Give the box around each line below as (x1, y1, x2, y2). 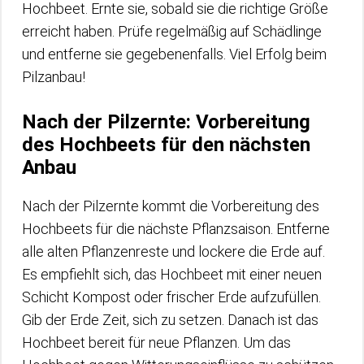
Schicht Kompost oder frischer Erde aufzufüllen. (22, 288, 321, 305)
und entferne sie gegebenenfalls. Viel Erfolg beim (22, 45, 327, 63)
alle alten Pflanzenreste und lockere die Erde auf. (22, 242, 325, 260)
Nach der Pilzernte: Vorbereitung (22, 110, 310, 133)
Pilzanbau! (22, 67, 85, 85)
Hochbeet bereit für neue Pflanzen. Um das (22, 333, 291, 351)
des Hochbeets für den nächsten (22, 132, 310, 156)
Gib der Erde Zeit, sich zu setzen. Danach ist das (22, 310, 318, 328)
